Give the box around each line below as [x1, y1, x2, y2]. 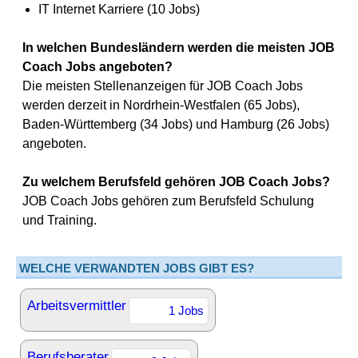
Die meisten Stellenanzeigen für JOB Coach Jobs [22, 79, 303, 93]
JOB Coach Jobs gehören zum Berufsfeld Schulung [22, 194, 314, 208]
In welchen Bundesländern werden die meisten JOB [22, 41, 335, 54]
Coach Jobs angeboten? [22, 60, 173, 74]
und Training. [22, 213, 97, 227]
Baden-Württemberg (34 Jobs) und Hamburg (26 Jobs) [22, 117, 329, 131]
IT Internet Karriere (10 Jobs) [38, 2, 200, 16]
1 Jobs [169, 304, 204, 317]
